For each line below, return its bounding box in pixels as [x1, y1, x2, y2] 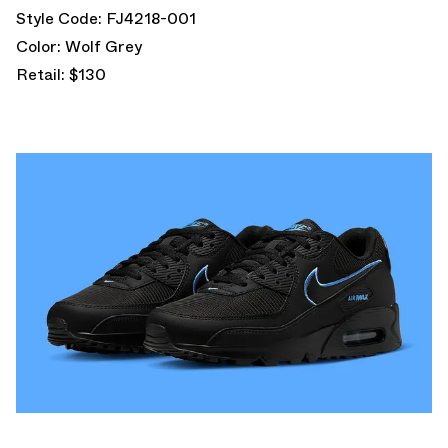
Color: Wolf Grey [16, 34, 142, 58]
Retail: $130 [16, 62, 106, 86]
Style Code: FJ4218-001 [16, 6, 196, 30]
